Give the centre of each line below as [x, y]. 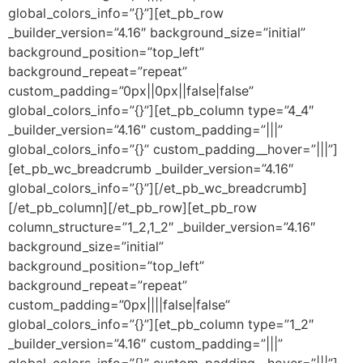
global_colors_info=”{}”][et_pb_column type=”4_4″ [161, 110]
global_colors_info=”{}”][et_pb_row [116, 13]
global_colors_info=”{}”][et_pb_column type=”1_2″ [161, 324]
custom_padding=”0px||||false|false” [119, 304]
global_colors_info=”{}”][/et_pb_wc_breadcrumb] [158, 188]
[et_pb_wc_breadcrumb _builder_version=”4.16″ [151, 168]
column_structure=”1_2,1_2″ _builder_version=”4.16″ [162, 226]
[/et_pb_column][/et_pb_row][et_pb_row [132, 207]
